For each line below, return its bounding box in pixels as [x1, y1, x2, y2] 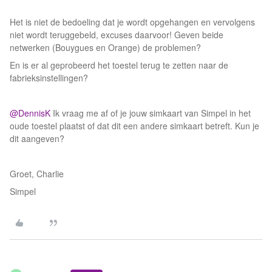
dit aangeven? [10, 132, 64, 144]
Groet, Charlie [10, 168, 64, 180]
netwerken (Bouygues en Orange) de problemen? [10, 41, 201, 53]
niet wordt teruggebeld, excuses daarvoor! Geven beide [10, 29, 223, 41]
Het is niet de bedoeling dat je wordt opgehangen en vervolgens [10, 16, 255, 28]
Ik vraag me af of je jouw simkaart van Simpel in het [50, 107, 251, 119]
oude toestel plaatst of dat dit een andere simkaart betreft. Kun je [10, 120, 259, 132]
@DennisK [10, 107, 50, 119]
